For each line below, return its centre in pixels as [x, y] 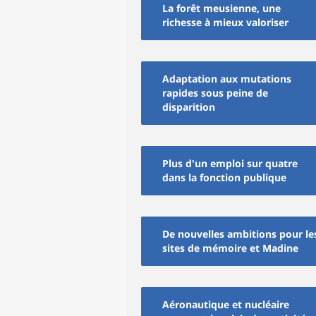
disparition [189, 107]
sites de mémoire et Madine [230, 248]
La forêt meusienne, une [221, 8]
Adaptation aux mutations [227, 79]
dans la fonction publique [224, 177]
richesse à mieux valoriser [225, 22]
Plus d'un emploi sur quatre [230, 163]
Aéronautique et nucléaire [226, 304]
